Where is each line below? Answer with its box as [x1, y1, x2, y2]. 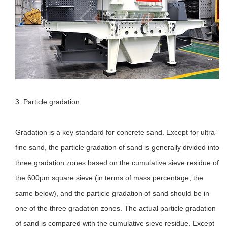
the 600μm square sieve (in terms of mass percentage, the [15, 173, 203, 182]
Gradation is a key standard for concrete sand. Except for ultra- [15, 128, 217, 136]
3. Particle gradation [15, 97, 80, 106]
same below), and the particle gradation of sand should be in [15, 188, 209, 197]
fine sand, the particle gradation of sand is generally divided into [15, 143, 219, 152]
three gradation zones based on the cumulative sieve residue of [15, 158, 219, 167]
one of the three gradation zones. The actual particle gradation [15, 204, 216, 212]
